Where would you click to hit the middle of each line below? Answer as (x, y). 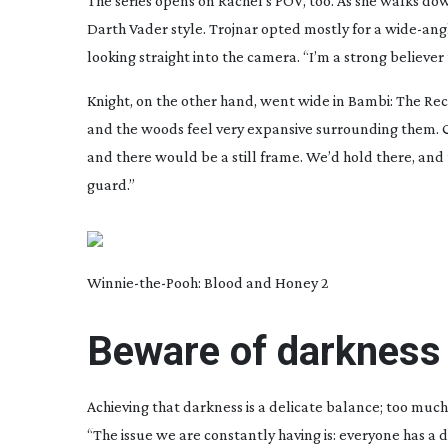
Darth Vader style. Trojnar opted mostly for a (236, 28)
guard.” (111, 184)
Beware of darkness (264, 351)
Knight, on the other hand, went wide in (217, 100)
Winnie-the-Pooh (142, 282)
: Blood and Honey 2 (263, 282)
